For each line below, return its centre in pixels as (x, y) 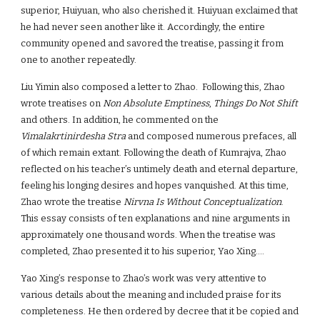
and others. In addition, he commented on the (120, 120)
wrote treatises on (62, 103)
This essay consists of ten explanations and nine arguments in (156, 218)
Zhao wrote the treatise (72, 202)
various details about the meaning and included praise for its (151, 295)
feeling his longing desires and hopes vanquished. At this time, (155, 185)
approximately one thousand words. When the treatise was (149, 235)
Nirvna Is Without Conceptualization (203, 202)
